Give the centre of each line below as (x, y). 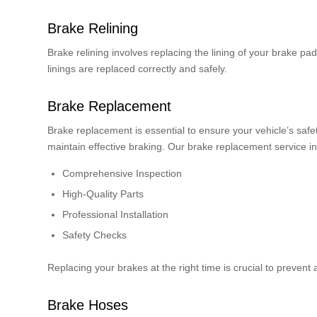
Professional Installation (115, 214)
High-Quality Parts (103, 194)
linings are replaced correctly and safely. (137, 68)
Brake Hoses (88, 305)
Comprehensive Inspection (122, 173)
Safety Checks (94, 235)
